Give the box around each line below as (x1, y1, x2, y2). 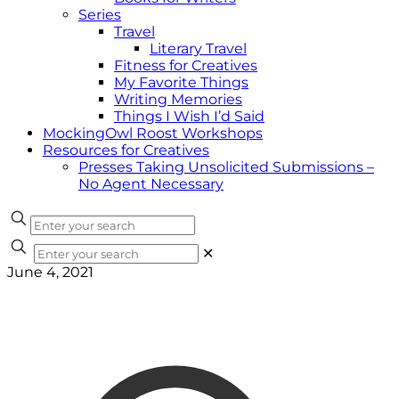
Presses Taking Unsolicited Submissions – (78, 159, 374, 175)
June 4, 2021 (7, 264, 94, 281)
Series (78, 6, 121, 23)
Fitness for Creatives (114, 57, 257, 74)
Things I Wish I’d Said (114, 108, 265, 125)
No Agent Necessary (78, 175, 224, 192)
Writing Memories (114, 91, 242, 108)
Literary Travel (150, 40, 247, 57)
